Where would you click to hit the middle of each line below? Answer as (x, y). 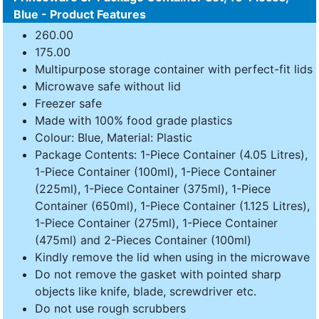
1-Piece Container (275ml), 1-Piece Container (156, 223)
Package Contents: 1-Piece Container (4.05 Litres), (171, 154)
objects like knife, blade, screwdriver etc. (146, 291)
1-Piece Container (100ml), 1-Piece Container (156, 171)
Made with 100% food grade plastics (134, 120)
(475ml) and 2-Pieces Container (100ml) (143, 240)
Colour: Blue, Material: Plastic (114, 137)
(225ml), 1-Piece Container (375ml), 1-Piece (153, 188)
